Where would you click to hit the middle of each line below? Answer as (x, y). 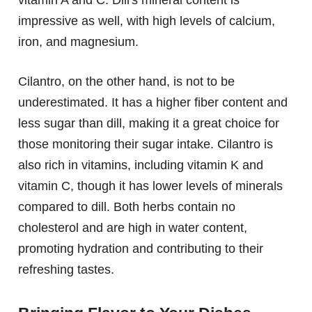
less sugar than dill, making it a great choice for (149, 124)
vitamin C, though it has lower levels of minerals (150, 186)
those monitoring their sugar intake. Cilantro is (146, 145)
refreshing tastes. (66, 270)
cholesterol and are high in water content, (133, 228)
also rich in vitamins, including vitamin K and (141, 165)
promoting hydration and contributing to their (141, 249)
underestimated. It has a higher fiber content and (153, 103)
